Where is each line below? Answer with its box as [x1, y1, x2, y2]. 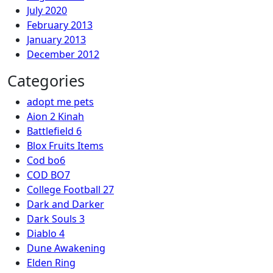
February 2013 [27, 18, 93, 32]
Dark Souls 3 [27, 212, 85, 225]
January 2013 [27, 33, 86, 46]
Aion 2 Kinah [27, 110, 84, 123]
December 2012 [27, 48, 99, 61]
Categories [7, 70, 85, 91]
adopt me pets [27, 95, 94, 108]
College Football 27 [27, 183, 114, 196]
